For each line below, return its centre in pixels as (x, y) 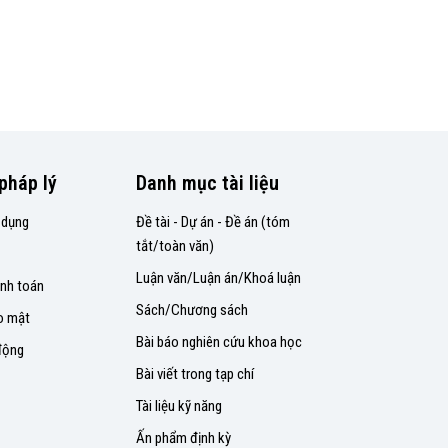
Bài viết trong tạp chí (195, 374)
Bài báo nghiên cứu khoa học (219, 342)
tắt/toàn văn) (175, 246)
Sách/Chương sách (192, 310)
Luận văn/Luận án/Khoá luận (219, 278)
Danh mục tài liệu (208, 183)
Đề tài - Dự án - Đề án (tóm (213, 222)
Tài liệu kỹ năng (179, 406)
